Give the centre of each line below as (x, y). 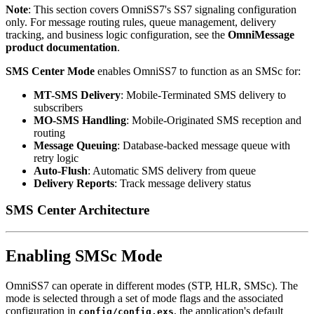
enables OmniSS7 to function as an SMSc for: (198, 71)
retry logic (56, 158)
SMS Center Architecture (77, 210)
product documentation (61, 47)
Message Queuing (75, 145)
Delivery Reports (74, 183)
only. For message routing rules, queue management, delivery (141, 22)
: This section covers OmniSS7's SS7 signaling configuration (162, 9)
